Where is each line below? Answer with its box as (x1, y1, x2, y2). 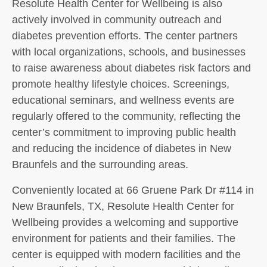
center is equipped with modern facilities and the (12, 249, 241, 260)
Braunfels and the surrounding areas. (12, 159, 188, 170)
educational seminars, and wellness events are (12, 94, 234, 106)
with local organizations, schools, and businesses (12, 46, 246, 58)
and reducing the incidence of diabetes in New (12, 142, 231, 154)
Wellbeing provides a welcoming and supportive (12, 216, 238, 228)
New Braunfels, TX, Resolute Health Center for (12, 200, 234, 212)
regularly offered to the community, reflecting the (12, 110, 241, 122)
